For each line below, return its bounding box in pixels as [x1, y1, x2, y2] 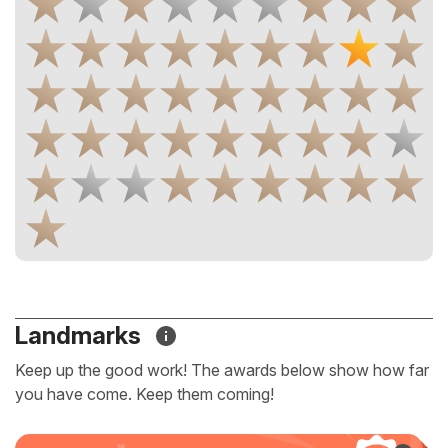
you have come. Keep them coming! [15, 384, 274, 404]
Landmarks [15, 321, 146, 350]
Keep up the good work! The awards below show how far [15, 360, 429, 380]
